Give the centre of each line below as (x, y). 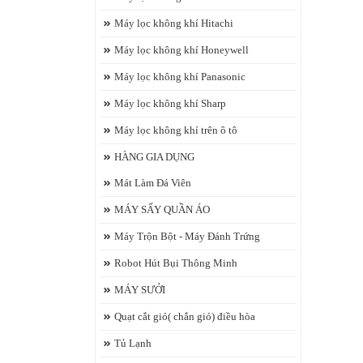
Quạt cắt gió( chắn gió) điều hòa (185, 316)
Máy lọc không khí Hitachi (174, 23)
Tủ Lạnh (133, 343)
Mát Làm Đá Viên (153, 183)
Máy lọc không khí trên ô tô (176, 130)
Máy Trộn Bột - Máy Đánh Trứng (187, 236)
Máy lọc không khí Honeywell (181, 50)
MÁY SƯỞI (140, 290)
